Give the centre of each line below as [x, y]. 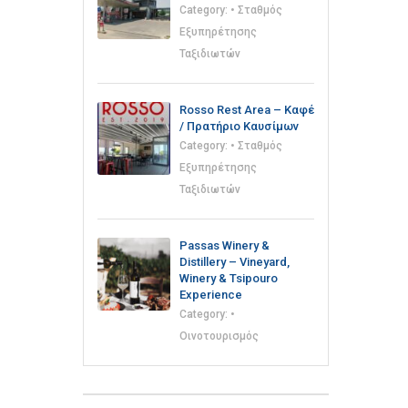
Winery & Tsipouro [229, 278]
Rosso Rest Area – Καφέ [247, 110]
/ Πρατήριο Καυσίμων [239, 126]
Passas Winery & [224, 245]
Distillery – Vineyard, [235, 262]
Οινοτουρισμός [219, 336]
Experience [211, 295]
